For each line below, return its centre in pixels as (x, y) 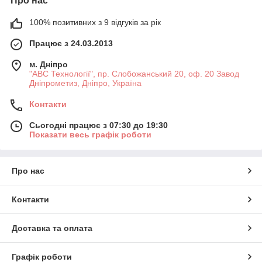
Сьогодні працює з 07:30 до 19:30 (99, 125)
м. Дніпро (49, 64)
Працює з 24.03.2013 (71, 43)
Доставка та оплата (52, 228)
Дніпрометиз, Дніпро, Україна (85, 83)
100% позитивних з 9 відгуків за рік (95, 22)
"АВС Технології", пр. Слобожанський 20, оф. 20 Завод (134, 73)
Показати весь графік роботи (90, 134)
